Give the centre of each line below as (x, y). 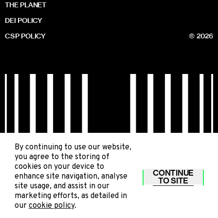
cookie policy (52, 206)
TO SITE (173, 181)
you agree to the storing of (62, 157)
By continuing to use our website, (73, 147)
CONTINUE (173, 173)
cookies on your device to (59, 167)
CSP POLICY (25, 36)
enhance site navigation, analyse (71, 177)
